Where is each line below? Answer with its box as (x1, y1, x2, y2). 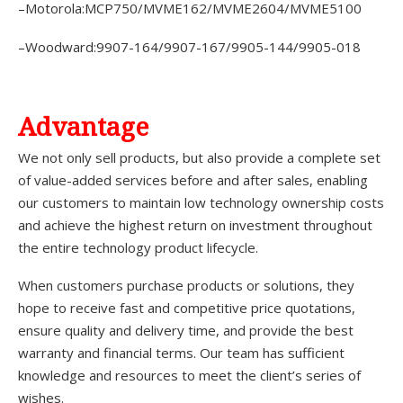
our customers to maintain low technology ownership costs (18, 193, 384, 211)
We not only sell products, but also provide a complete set (18, 148, 381, 166)
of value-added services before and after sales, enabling (18, 170, 368, 189)
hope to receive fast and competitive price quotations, (18, 299, 355, 318)
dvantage (35, 108, 148, 143)
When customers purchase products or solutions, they (18, 276, 354, 295)
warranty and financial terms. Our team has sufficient (18, 344, 345, 363)
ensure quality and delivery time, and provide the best (18, 321, 354, 340)
